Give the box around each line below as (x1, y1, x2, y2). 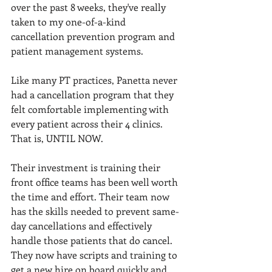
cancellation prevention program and (11, 30, 177, 42)
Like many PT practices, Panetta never (11, 73, 180, 86)
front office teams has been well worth (11, 175, 180, 188)
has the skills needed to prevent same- (11, 205, 179, 217)
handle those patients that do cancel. (11, 234, 175, 246)
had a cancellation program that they (11, 88, 176, 101)
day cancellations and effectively (11, 219, 154, 232)
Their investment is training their (11, 161, 163, 174)
